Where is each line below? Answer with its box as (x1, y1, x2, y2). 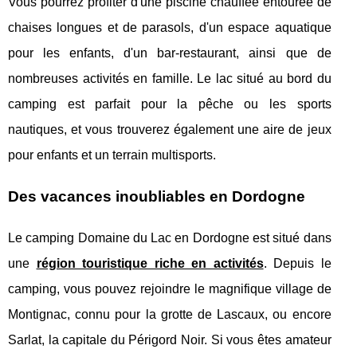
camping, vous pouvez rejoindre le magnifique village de (8, 281, 331, 296)
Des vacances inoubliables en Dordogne (8, 187, 305, 205)
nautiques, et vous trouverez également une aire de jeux (8, 122, 331, 136)
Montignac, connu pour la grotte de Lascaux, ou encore (8, 307, 331, 321)
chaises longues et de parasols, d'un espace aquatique (8, 20, 331, 34)
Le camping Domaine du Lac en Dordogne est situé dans (8, 230, 331, 245)
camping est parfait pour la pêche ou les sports (8, 96, 331, 111)
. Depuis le (263, 256, 331, 270)
